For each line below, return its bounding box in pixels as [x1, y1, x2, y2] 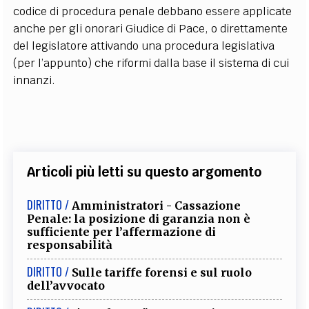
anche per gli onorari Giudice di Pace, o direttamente [13, 21, 288, 36]
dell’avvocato [27, 278, 106, 292]
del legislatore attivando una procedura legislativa [13, 38, 275, 53]
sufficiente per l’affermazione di [27, 224, 217, 239]
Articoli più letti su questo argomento [27, 163, 262, 180]
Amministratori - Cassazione [72, 198, 241, 212]
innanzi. [13, 72, 56, 88]
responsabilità [27, 237, 113, 252]
